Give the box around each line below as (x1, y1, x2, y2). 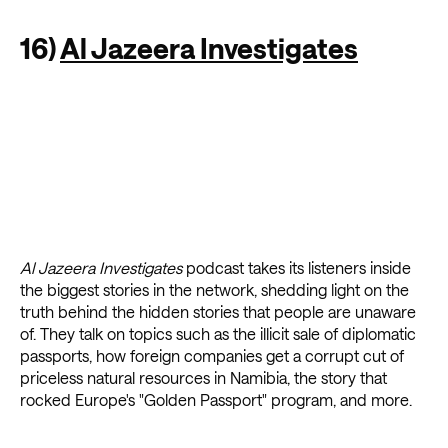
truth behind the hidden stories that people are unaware (20, 302, 416, 322)
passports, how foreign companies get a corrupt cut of (20, 346, 404, 366)
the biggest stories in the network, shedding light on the (20, 280, 409, 300)
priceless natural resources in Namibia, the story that (20, 368, 387, 388)
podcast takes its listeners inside (182, 258, 411, 278)
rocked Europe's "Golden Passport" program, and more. (20, 390, 412, 410)
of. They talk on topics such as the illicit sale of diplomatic (20, 324, 416, 344)
